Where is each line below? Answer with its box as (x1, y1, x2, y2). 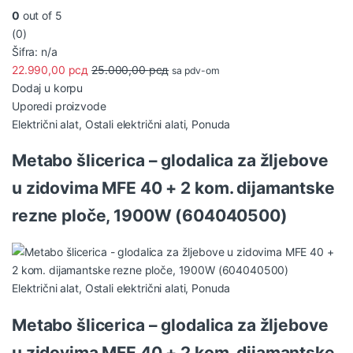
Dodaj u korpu (12, 80, 84, 95)
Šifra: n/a (12, 44, 58, 58)
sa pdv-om (172, 64, 220, 76)
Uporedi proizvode (12, 98, 106, 113)
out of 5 (19, 8, 62, 22)
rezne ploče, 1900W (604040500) (12, 206, 288, 226)
